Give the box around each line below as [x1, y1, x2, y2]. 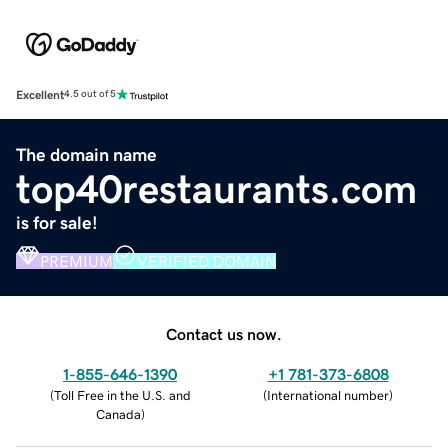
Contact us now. [166, 325, 282, 342]
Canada [95, 407, 141, 421]
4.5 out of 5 [64, 89, 116, 100]
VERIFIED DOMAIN [137, 252, 276, 269]
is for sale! [16, 213, 98, 232]
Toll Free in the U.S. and [53, 388, 191, 402]
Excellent [16, 88, 64, 101]
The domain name [16, 145, 157, 164]
